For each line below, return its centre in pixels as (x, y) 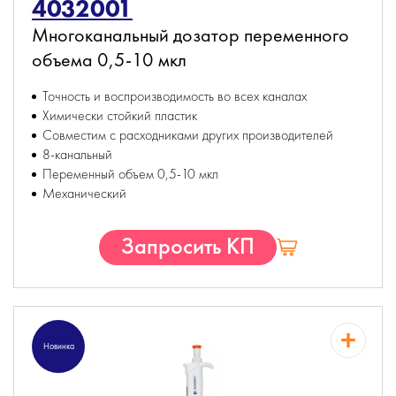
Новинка (58, 346)
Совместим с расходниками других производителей (188, 135)
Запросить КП (187, 246)
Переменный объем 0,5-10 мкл (130, 174)
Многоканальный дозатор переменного (190, 35)
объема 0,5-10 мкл (109, 60)
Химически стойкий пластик (120, 115)
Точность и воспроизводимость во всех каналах (175, 96)
